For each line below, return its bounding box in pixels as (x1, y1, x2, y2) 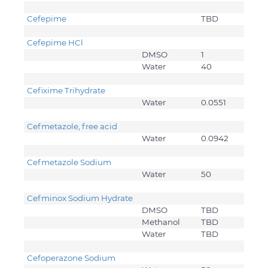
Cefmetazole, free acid (27, 121, 119, 132)
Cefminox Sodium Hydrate (27, 193, 135, 203)
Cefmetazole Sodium (27, 157, 113, 167)
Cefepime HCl (27, 38, 85, 48)
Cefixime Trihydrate (27, 86, 107, 96)
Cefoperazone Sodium (27, 253, 117, 263)
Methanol (142, 217, 180, 227)
